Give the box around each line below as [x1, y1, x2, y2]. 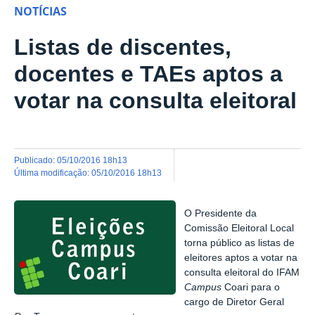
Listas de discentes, [14, 34, 231, 60]
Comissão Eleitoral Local [184, 223, 295, 234]
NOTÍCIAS [14, 4, 67, 20]
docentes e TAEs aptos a [14, 61, 283, 87]
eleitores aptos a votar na [184, 252, 298, 264]
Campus [184, 282, 222, 293]
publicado [20, 155, 53, 165]
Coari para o [221, 282, 281, 293]
